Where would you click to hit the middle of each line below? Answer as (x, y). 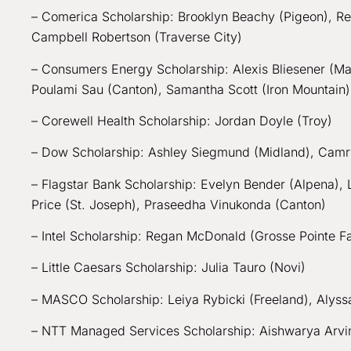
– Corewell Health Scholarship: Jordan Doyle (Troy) (184, 120)
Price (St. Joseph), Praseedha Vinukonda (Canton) (181, 204)
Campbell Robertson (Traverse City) (139, 37)
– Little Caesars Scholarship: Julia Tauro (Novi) (170, 268)
